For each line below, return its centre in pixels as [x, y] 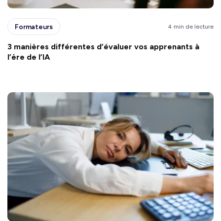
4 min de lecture [191, 27]
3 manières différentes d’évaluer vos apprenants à [103, 47]
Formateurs [34, 27]
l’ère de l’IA [29, 57]
